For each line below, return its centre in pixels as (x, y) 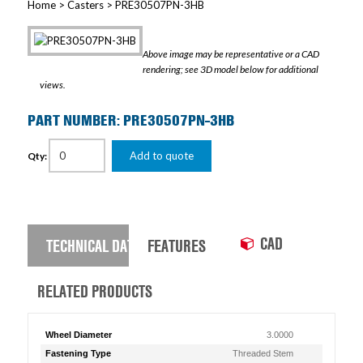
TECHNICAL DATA (93, 245)
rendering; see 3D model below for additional (230, 69)
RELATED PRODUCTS (94, 291)
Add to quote (161, 156)
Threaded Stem (263, 353)
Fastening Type (78, 353)
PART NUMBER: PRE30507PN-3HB (130, 120)
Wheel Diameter (78, 335)
